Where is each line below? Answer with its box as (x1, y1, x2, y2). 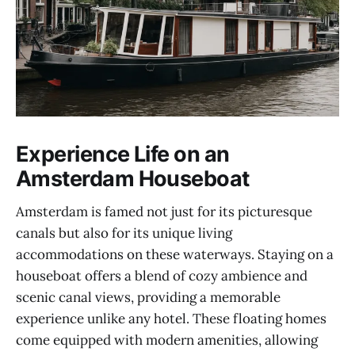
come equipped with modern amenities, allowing (16, 331, 318, 349)
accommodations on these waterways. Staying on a (16, 246, 334, 264)
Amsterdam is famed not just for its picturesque (16, 203, 312, 221)
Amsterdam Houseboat (16, 165, 250, 192)
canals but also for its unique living (16, 224, 232, 242)
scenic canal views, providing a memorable (16, 288, 281, 307)
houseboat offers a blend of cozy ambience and (16, 267, 307, 285)
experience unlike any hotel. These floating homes (16, 310, 326, 328)
